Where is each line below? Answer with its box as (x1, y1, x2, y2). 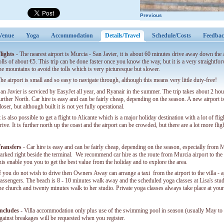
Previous (140, 12, 162, 18)
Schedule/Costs (152, 32, 191, 39)
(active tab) (140, 32, 168, 39)
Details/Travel (105, 32, 140, 39)
